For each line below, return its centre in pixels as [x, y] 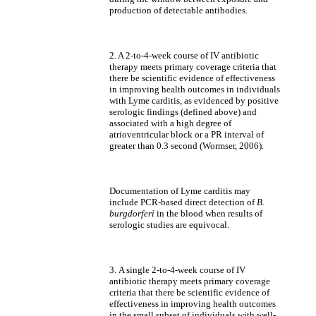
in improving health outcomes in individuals [195, 89]
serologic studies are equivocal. [169, 225]
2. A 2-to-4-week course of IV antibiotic [184, 55]
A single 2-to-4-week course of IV [182, 270]
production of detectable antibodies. [178, 10]
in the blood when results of [208, 213]
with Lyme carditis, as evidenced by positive [194, 101]
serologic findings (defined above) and [183, 112]
